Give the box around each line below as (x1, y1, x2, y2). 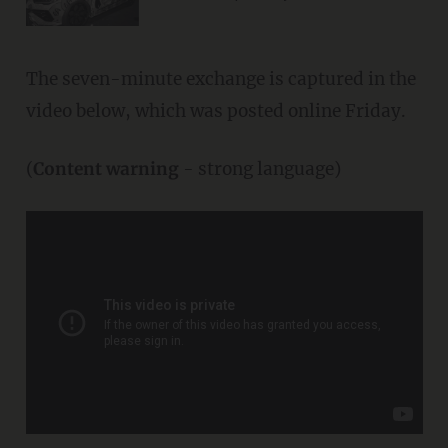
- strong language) (178, 157, 341, 180)
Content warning (32, 157, 179, 180)
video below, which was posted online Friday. (25, 99, 406, 122)
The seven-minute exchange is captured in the (25, 67, 416, 90)
